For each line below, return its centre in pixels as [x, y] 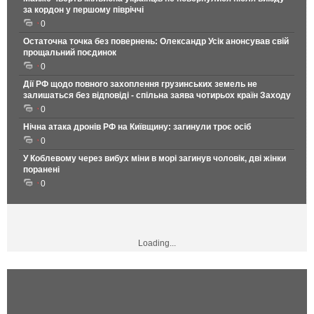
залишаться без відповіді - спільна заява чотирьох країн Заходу [157, 96]
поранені [41, 170]
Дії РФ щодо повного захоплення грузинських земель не [140, 84]
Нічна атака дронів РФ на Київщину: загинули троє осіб [137, 127]
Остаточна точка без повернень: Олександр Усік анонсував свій [156, 42]
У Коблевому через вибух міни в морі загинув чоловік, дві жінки [155, 159]
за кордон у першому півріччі [83, 10]
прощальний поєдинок [70, 53]
